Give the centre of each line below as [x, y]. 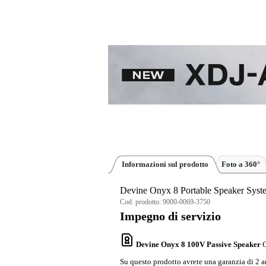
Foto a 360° [241, 164]
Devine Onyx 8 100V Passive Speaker [198, 244]
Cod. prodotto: [141, 202]
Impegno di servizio [170, 216]
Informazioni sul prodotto [165, 164]
